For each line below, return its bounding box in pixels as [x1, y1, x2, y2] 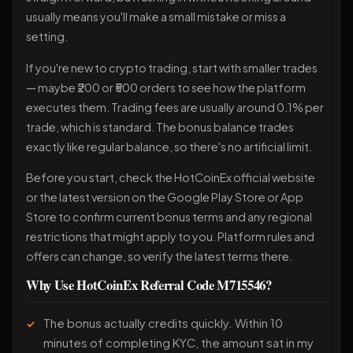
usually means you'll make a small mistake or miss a [26, 9, 286, 24]
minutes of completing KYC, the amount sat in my [43, 336, 314, 351]
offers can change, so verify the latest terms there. [26, 249, 292, 264]
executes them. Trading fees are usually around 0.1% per [26, 99, 324, 114]
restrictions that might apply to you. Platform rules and [26, 229, 314, 244]
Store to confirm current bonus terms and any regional [26, 210, 312, 225]
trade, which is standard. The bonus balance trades [26, 119, 294, 134]
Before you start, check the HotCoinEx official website [26, 170, 315, 185]
